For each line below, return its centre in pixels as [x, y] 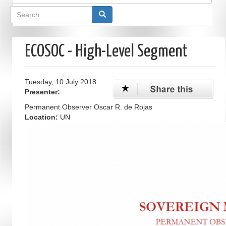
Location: [42, 117]
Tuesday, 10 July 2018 [60, 82]
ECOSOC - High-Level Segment [106, 52]
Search [25, 14]
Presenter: [43, 92]
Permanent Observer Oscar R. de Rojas [88, 107]
